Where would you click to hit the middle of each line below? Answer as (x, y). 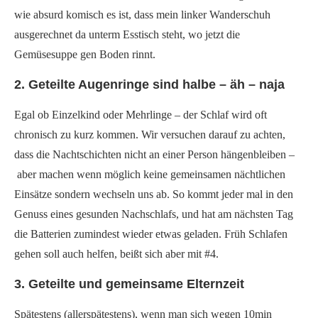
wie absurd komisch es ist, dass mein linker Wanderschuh (142, 15)
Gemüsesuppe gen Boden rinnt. (85, 54)
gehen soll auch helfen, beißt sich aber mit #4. (116, 254)
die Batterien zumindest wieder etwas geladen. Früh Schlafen (151, 234)
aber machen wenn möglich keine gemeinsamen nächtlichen (150, 174)
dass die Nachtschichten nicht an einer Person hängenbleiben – (154, 154)
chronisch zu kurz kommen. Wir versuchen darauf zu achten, (150, 135)
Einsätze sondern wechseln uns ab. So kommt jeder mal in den (154, 194)
